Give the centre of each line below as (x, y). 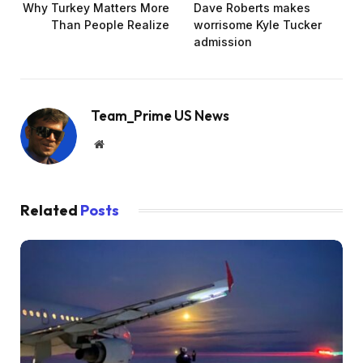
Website (121, 144)
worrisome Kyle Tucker (258, 25)
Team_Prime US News (160, 116)
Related (50, 211)
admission (223, 42)
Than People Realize (110, 25)
